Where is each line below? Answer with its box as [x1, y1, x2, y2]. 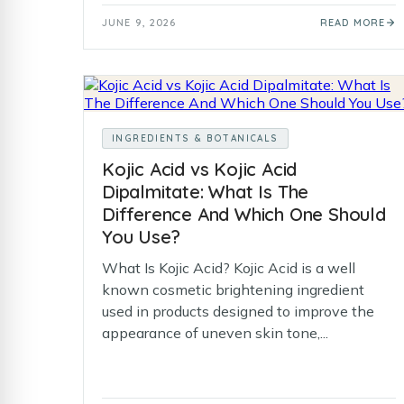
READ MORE [320, 16, 385, 29]
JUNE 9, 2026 [102, 16, 177, 29]
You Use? [102, 225, 180, 248]
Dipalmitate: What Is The [102, 180, 309, 203]
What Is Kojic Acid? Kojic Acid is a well [102, 259, 355, 277]
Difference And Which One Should [102, 203, 386, 225]
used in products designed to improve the [102, 302, 374, 320]
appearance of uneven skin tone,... [102, 324, 328, 342]
